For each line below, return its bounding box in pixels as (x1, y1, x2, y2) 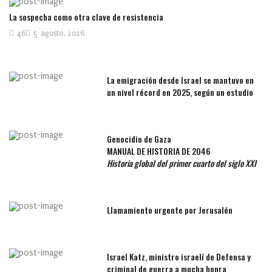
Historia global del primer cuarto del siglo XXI (107, 157, 257, 170)
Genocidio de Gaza (107, 132, 172, 146)
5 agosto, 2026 (33, 29, 84, 38)
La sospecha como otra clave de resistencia (9, 10, 163, 24)
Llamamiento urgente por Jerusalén (107, 203, 233, 217)
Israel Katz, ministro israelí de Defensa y (107, 250, 251, 263)
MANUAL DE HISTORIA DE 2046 (107, 144, 211, 158)
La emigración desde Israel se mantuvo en (107, 73, 254, 87)
